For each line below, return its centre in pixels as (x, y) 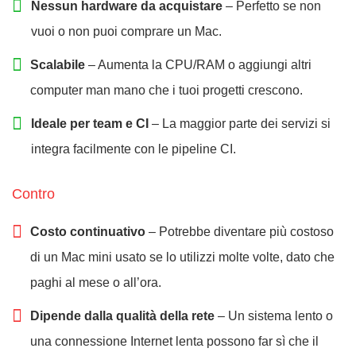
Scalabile (58, 65)
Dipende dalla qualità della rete (122, 316)
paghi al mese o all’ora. (96, 283)
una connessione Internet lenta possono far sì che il (174, 342)
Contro (33, 194)
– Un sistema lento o (274, 316)
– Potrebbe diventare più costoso (240, 232)
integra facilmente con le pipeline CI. (133, 149)
